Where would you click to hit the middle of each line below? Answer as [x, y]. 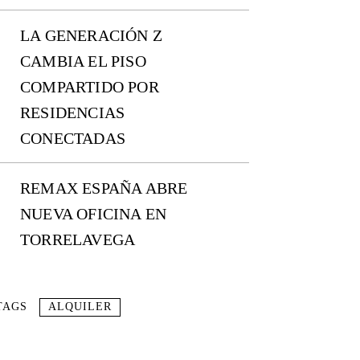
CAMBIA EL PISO [83, 61]
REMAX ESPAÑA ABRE [104, 188]
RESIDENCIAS [73, 113]
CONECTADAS [73, 139]
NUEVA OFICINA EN [94, 214]
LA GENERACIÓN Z [91, 36]
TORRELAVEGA [78, 240]
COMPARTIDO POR [90, 87]
